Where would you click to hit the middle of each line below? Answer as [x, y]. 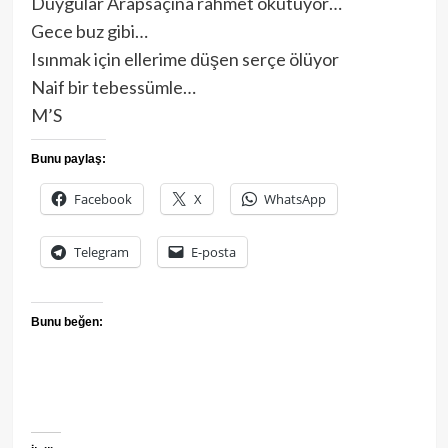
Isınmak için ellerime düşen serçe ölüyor [184, 59]
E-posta [213, 252]
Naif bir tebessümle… [113, 87]
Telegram [101, 252]
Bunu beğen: [66, 322]
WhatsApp [294, 199]
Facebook [102, 199]
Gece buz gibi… [89, 31]
